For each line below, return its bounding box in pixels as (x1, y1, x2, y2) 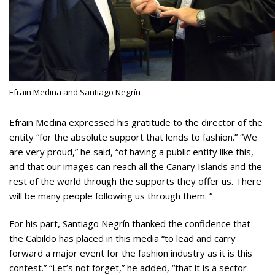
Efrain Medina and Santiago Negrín (9, 87, 141, 98)
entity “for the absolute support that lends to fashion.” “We (9, 131, 257, 144)
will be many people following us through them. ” (9, 190, 212, 203)
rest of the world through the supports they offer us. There (9, 175, 261, 188)
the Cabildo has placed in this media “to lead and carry (9, 232, 236, 245)
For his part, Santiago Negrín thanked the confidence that (9, 217, 250, 230)
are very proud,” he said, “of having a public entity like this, (9, 145, 254, 158)
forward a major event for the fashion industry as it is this (9, 247, 252, 260)
